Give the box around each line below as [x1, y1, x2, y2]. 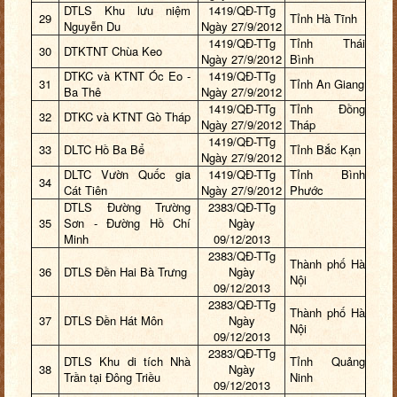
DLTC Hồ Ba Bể [64, 141, 144, 159]
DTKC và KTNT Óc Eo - [64, 67, 191, 85]
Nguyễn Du [64, 18, 121, 35]
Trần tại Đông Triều [64, 369, 160, 386]
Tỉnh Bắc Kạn [290, 141, 361, 159]
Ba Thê [64, 83, 101, 101]
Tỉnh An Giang [290, 75, 364, 93]
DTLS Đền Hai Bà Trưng [64, 263, 187, 281]
